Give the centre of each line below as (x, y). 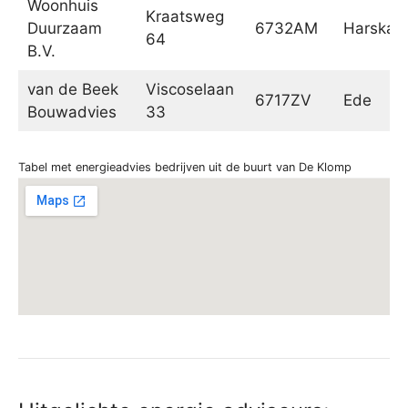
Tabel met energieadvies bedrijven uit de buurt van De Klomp (185, 168)
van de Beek (72, 89)
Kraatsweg (184, 16)
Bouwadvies (71, 112)
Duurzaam (64, 28)
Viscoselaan (189, 89)
